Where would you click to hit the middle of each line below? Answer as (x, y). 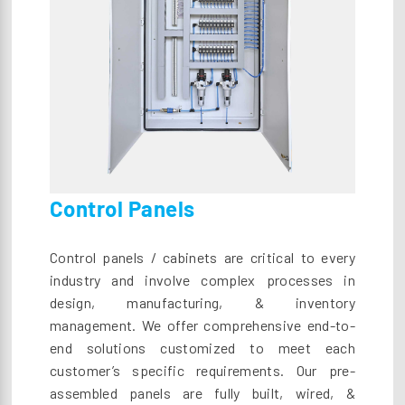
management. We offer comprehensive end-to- (202, 325)
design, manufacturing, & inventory (202, 303)
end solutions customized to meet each (202, 348)
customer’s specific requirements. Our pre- (202, 371)
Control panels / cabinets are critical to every (202, 258)
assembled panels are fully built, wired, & (202, 393)
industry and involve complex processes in (202, 280)
